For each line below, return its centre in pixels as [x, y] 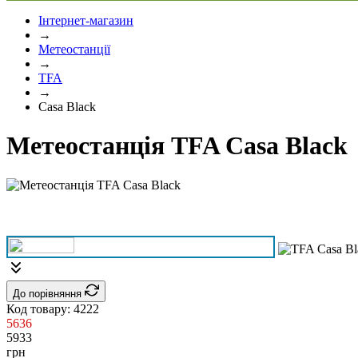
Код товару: [40, 308]
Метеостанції [74, 49]
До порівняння [49, 293]
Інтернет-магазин [86, 20]
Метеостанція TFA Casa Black [177, 146]
